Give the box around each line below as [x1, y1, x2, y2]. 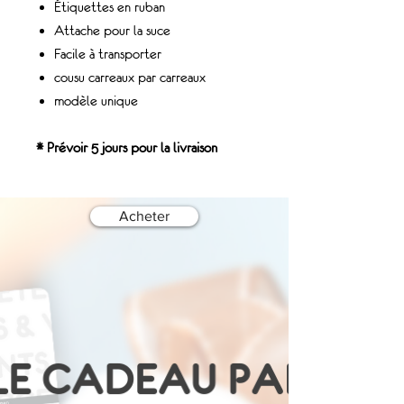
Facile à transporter [54, 45, 161, 61]
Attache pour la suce [54, 22, 170, 38]
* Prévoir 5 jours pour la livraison [36, 139, 217, 155]
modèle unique [54, 92, 138, 108]
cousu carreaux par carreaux [54, 69, 206, 85]
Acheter [119, 207, 170, 224]
